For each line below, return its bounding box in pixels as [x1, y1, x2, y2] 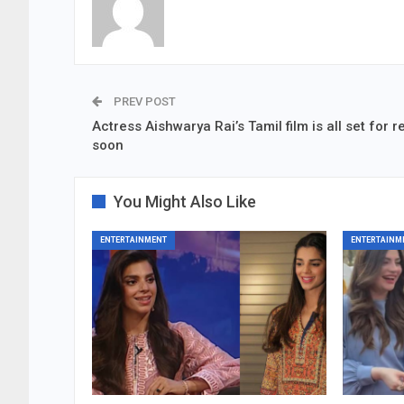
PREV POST [111, 95, 176, 109]
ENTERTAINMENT [100, 235, 167, 245]
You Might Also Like [114, 192, 256, 212]
